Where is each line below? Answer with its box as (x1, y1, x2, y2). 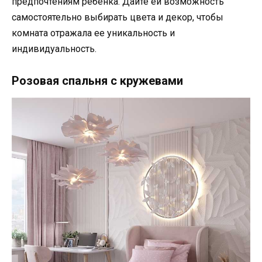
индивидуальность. (12, 43, 96, 55)
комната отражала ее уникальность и (12, 27, 175, 39)
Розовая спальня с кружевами (12, 73, 183, 88)
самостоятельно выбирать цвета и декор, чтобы (12, 12, 223, 23)
